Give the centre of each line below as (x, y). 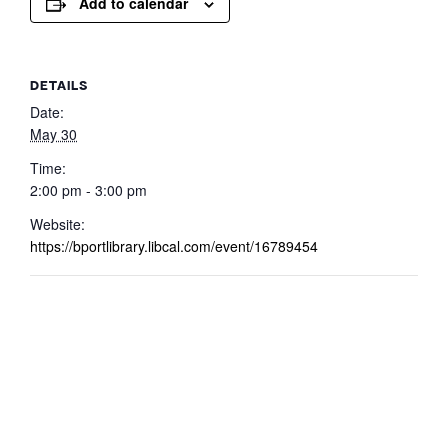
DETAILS (59, 85)
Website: (57, 223)
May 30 (53, 133)
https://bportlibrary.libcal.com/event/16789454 (174, 245)
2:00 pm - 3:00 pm (88, 189)
